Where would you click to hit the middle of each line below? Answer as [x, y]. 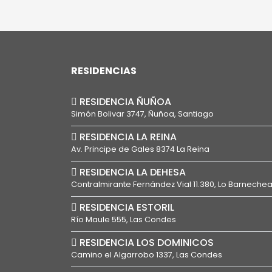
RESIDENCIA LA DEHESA [131, 172]
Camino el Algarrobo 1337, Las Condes [147, 255]
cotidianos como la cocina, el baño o [173, 27]
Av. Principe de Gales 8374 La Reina [140, 149]
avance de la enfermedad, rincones [169, 10]
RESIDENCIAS [104, 71]
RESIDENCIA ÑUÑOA [124, 102]
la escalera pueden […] [138, 44]
